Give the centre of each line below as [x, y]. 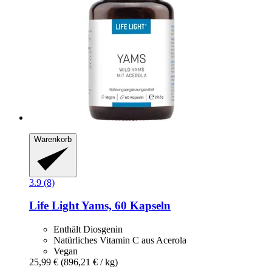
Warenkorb [53, 140]
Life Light [54, 206]
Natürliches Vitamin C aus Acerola [120, 240]
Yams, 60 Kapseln [125, 206]
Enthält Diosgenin [88, 229]
